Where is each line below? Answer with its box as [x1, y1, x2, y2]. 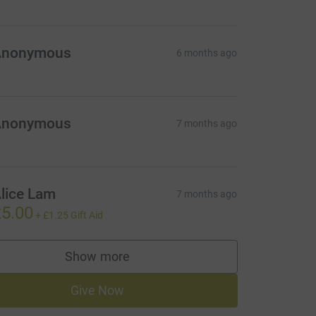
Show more [65, 249, 130, 264]
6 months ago [176, 47, 238, 59]
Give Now [70, 283, 125, 298]
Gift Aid [70, 209, 103, 221]
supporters [97, 255, 159, 271]
